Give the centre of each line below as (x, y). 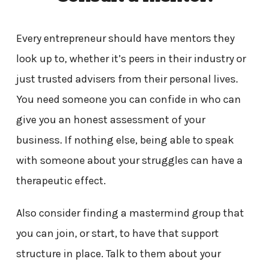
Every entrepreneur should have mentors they (125, 38)
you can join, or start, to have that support (117, 233)
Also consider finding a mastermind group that (130, 213)
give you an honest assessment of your (110, 119)
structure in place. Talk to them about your (118, 253)
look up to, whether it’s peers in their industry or (131, 58)
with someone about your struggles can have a (129, 160)
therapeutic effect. (61, 180)
